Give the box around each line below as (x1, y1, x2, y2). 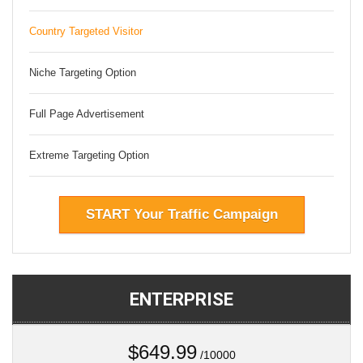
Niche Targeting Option (29, 66, 136, 79)
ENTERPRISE (130, 288, 233, 310)
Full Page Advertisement (29, 107, 144, 120)
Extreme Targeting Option (29, 148, 149, 161)
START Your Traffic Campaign (85, 206, 278, 222)
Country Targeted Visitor (29, 24, 143, 37)
